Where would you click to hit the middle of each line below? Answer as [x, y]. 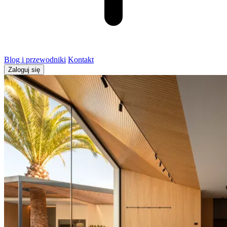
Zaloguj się [24, 70]
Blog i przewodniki [35, 60]
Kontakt [81, 60]
